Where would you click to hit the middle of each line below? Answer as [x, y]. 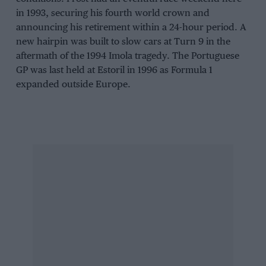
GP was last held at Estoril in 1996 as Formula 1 [114, 71]
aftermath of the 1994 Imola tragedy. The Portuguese [127, 56]
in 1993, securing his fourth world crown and [113, 14]
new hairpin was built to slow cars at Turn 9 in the [123, 42]
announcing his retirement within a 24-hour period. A [131, 28]
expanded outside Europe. [73, 85]
